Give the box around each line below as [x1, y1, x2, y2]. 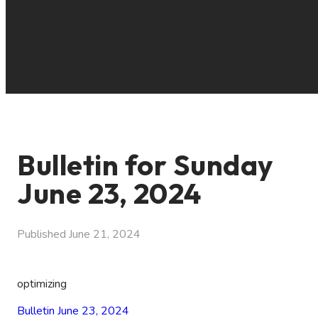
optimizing [17, 275, 67, 292]
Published [17, 226, 69, 242]
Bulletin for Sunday [17, 147, 273, 182]
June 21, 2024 [69, 226, 141, 242]
